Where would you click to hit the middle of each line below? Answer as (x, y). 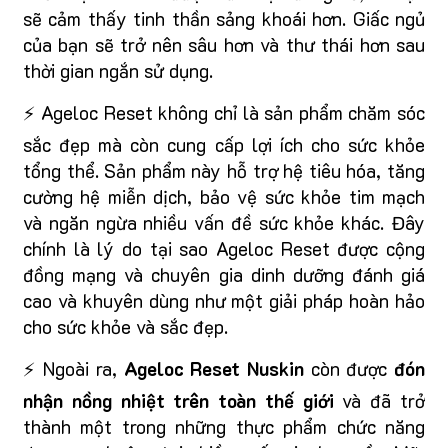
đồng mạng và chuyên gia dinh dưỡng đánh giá (224, 275)
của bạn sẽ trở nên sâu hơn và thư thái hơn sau (224, 45)
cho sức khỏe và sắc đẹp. (125, 327)
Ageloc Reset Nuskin (210, 369)
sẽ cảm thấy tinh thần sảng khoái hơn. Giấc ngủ (224, 19)
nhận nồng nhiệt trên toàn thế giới (178, 401)
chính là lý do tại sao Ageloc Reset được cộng (224, 249)
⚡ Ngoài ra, (70, 369)
